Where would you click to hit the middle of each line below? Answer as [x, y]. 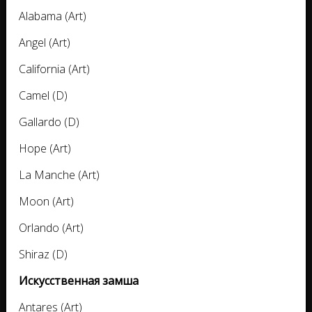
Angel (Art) [45, 43]
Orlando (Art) [51, 228]
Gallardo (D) [49, 122]
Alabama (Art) [53, 16]
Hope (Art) [45, 149]
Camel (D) [43, 96]
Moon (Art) [46, 202]
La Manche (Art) [59, 175]
